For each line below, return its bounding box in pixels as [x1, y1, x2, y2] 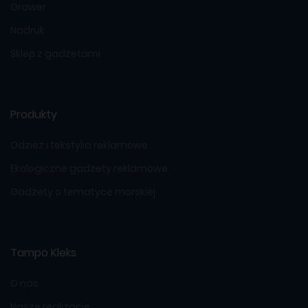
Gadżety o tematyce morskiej [10, 184, 155, 199]
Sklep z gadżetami [10, 46, 100, 60]
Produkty [10, 106, 57, 122]
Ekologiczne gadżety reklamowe [10, 161, 168, 175]
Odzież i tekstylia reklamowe [10, 137, 148, 152]
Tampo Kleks [10, 244, 76, 261]
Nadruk [10, 23, 45, 37]
